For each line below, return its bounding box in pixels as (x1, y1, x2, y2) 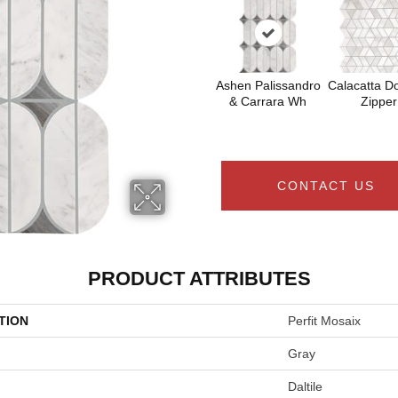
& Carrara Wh (229, 94, 306, 108)
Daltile (288, 379, 322, 394)
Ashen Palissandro (215, 78, 321, 92)
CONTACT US (277, 179, 375, 193)
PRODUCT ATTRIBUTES (87, 267, 311, 290)
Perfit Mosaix (288, 314, 361, 328)
